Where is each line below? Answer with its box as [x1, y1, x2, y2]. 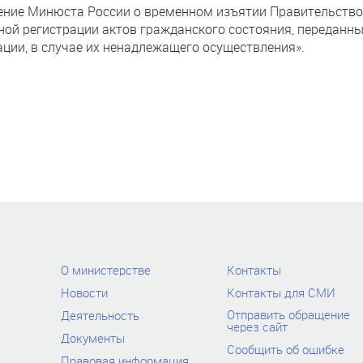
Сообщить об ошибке [227, 341, 345, 357]
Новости [61, 284, 108, 301]
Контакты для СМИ [227, 284, 336, 301]
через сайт [227, 318, 288, 335]
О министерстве [61, 262, 151, 278]
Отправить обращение [227, 306, 351, 322]
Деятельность [61, 307, 139, 323]
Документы [61, 330, 125, 346]
